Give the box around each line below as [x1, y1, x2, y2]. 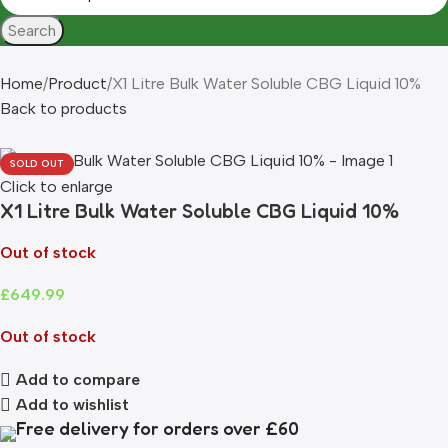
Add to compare [16, 370, 141, 389]
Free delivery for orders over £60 [16, 417, 299, 439]
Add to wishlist [16, 395, 130, 414]
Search [8, 21, 56, 40]
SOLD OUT [10, 157, 64, 170]
